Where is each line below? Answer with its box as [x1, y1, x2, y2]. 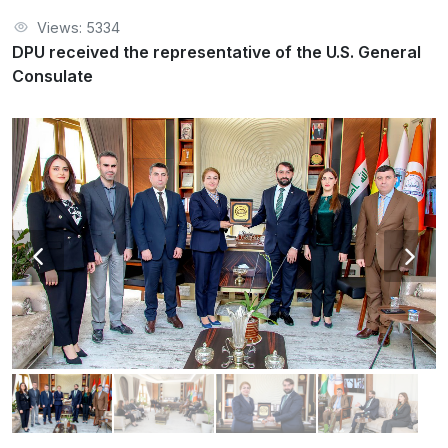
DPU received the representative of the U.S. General [12, 42, 421, 62]
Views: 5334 [37, 19, 120, 36]
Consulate [12, 66, 93, 86]
